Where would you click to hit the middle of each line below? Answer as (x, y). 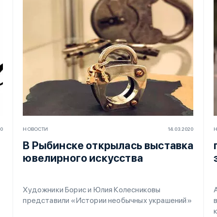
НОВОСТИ (36, 129)
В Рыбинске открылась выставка (108, 145)
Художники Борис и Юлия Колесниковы (92, 189)
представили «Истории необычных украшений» (107, 200)
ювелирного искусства (83, 158)
